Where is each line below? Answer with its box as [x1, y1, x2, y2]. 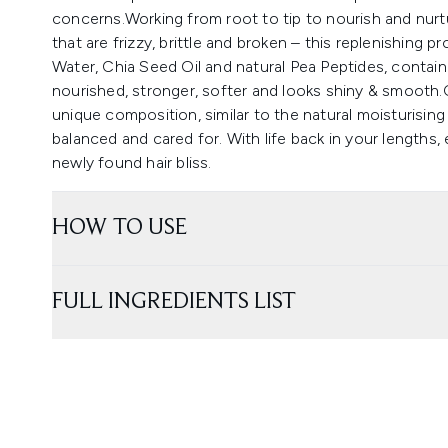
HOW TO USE [52, 216, 187, 240]
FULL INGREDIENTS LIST [52, 290, 296, 314]
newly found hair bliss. [52, 153, 212, 172]
